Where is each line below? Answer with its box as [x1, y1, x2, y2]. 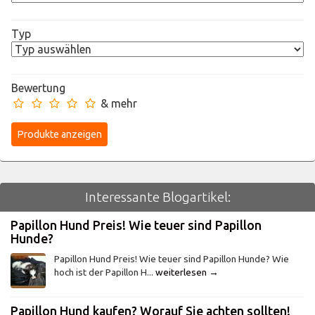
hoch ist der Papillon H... [54, 266, 155, 278]
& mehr [97, 96, 137, 110]
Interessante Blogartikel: [84, 188, 231, 205]
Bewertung [11, 81, 65, 94]
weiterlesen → [155, 266, 219, 278]
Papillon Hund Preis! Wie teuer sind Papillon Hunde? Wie [54, 252, 289, 264]
